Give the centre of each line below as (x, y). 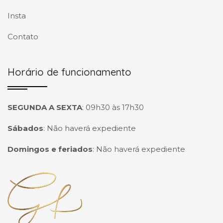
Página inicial (40, 180)
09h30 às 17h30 (115, 107)
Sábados (25, 128)
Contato (23, 37)
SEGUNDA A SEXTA (45, 107)
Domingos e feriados (50, 149)
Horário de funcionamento (69, 72)
